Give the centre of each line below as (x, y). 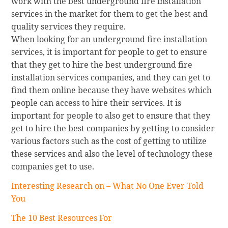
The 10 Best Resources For (62, 218)
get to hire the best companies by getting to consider (113, 129)
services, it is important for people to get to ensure (109, 52)
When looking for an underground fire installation (109, 39)
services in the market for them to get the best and (110, 14)
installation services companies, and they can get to (111, 78)
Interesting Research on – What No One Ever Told (108, 186)
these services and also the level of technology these (112, 154)
